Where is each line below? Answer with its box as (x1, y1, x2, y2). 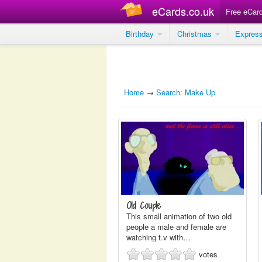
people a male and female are (126, 221, 226, 232)
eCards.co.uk (152, 4, 214, 19)
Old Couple (126, 199, 161, 212)
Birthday (126, 28, 156, 39)
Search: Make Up (156, 87, 215, 98)
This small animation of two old (126, 211, 232, 222)
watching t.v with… (126, 232, 191, 243)
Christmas (177, 28, 214, 39)
